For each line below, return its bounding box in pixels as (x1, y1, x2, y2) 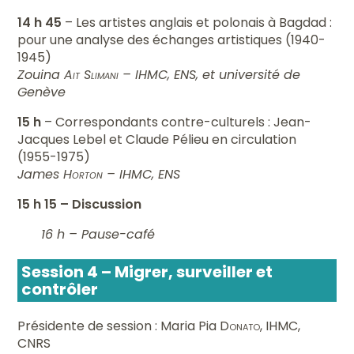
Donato (220, 316, 261, 335)
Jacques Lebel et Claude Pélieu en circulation (17, 130, 297, 149)
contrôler (21, 277, 99, 300)
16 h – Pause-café (41, 224, 156, 243)
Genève (17, 82, 66, 101)
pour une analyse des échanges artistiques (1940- (17, 30, 326, 49)
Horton (63, 164, 107, 183)
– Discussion (60, 194, 142, 213)
